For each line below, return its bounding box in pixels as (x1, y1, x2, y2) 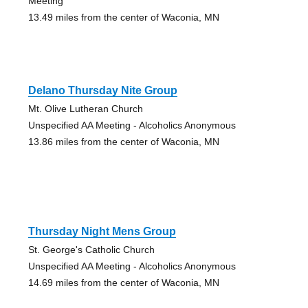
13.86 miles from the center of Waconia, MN (27, 135, 219, 147)
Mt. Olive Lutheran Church (27, 102, 143, 114)
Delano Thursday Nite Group (27, 84, 177, 96)
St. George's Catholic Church (27, 243, 155, 255)
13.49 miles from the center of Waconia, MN (27, 11, 219, 23)
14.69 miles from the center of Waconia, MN (27, 276, 219, 288)
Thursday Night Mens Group (27, 225, 176, 237)
